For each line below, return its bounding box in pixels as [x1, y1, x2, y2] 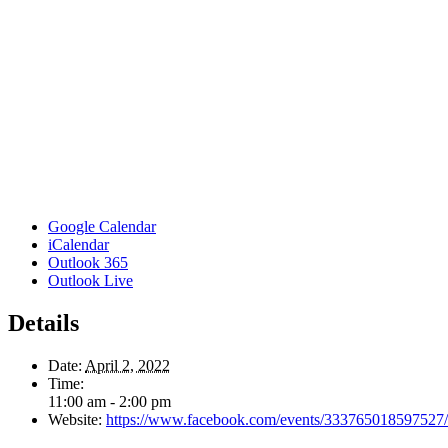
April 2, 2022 [85, 356, 170, 374]
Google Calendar [48, 217, 156, 235]
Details [8, 309, 79, 336]
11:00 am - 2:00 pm [48, 392, 171, 410]
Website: [48, 410, 102, 428]
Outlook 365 [48, 253, 128, 271]
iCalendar [48, 235, 109, 253]
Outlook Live [48, 271, 133, 289]
